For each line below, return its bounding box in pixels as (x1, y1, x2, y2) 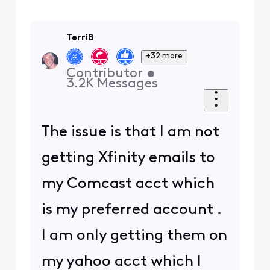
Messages (96, 77, 158, 92)
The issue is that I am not (41, 124, 219, 140)
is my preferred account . (41, 202, 222, 218)
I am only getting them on (41, 228, 227, 243)
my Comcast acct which (41, 176, 215, 192)
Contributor (66, 67, 143, 81)
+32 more (146, 52, 183, 60)
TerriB (66, 33, 94, 43)
